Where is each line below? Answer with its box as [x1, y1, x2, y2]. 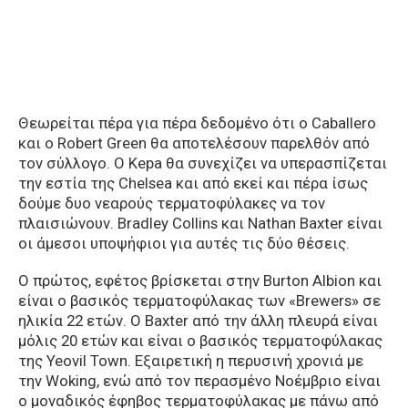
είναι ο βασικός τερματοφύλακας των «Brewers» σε [18, 291, 381, 310]
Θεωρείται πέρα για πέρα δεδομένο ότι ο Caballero [18, 114, 376, 133]
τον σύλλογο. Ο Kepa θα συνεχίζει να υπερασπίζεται [18, 154, 387, 173]
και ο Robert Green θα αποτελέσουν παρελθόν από [18, 134, 370, 153]
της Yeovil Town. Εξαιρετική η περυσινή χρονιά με [18, 351, 363, 370]
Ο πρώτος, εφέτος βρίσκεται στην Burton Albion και [18, 270, 382, 290]
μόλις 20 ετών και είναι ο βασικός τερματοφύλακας [18, 331, 382, 350]
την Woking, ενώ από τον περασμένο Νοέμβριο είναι [18, 371, 381, 390]
